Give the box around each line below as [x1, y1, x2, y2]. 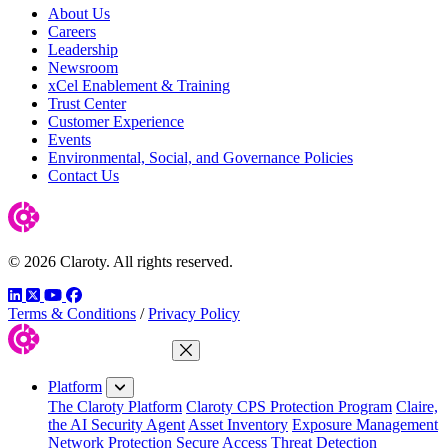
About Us [48, 5, 110, 22]
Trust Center [48, 95, 126, 112]
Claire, [396, 398, 438, 415]
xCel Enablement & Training [48, 77, 230, 94]
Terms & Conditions [8, 305, 136, 322]
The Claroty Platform [48, 398, 182, 415]
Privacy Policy [148, 305, 240, 322]
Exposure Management [292, 416, 438, 433]
